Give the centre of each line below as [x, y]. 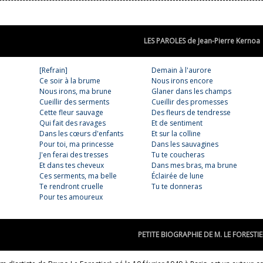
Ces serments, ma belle [78, 176]
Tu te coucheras [178, 154]
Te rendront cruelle [71, 186]
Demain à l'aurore [181, 70]
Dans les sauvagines [185, 144]
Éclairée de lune [178, 176]
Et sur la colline [176, 133]
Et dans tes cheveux [72, 165]
